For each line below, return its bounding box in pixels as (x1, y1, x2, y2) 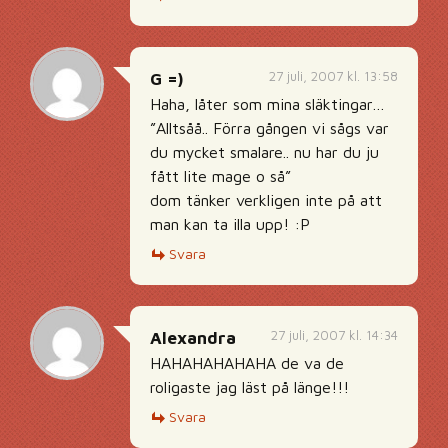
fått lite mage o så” (150, 167, 291, 185)
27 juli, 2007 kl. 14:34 (271, 327, 398, 343)
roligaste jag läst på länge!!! (150, 378, 349, 396)
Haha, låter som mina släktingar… (150, 95, 385, 113)
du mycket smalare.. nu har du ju (150, 143, 379, 161)
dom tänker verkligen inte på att (150, 191, 382, 209)
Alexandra (150, 328, 236, 348)
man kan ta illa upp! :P (150, 215, 310, 233)
